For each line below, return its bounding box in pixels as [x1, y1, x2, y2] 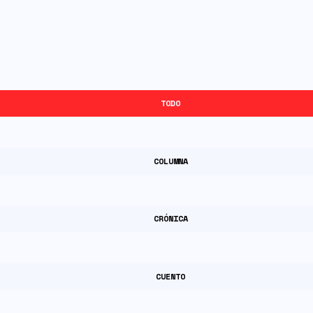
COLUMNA [153, 154, 188, 167]
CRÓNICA [153, 212, 188, 225]
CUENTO [156, 270, 185, 283]
